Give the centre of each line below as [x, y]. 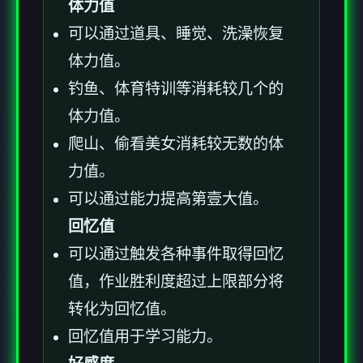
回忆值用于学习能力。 [145, 336]
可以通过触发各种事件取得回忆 [176, 254]
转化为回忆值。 [122, 309]
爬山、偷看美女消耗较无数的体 [176, 143]
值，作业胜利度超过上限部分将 [176, 281]
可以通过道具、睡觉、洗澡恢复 [176, 33]
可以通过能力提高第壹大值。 [168, 199]
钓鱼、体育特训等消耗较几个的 [176, 88]
